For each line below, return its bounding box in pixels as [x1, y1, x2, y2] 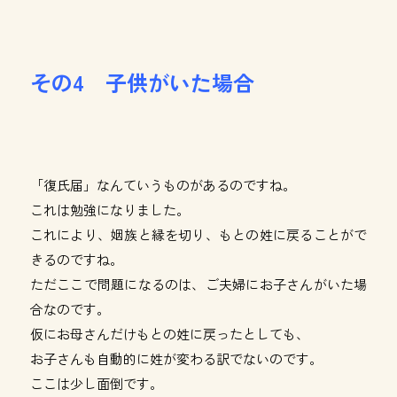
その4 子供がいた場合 [29, 66, 254, 97]
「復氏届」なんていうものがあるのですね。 [29, 175, 296, 194]
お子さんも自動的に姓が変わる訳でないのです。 [29, 349, 323, 368]
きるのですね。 [29, 250, 123, 269]
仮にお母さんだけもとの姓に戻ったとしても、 [29, 324, 309, 343]
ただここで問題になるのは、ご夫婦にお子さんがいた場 [29, 275, 368, 293]
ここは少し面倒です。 [29, 374, 163, 393]
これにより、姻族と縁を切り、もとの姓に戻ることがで [29, 225, 368, 244]
